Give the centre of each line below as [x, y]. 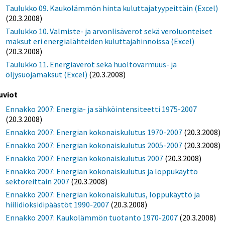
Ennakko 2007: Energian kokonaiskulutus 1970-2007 [94, 132]
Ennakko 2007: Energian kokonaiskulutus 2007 [85, 158]
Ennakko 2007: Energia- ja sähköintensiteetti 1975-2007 [101, 109]
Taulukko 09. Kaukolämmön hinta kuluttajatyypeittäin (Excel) [112, 8]
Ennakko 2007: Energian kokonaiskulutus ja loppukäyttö [102, 172]
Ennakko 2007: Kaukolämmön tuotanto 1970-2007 [92, 218]
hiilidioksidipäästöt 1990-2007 [58, 205]
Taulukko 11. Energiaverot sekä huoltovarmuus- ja [91, 64]
